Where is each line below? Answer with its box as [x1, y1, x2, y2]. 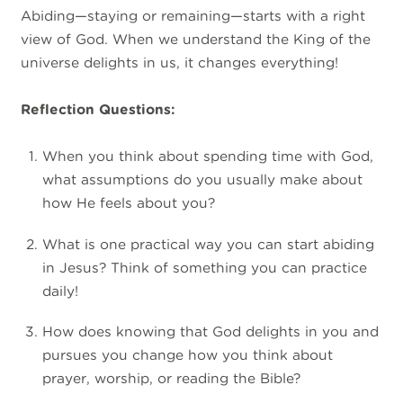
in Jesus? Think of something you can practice [41, 258, 367, 276]
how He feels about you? [41, 194, 219, 212]
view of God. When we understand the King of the [21, 30, 372, 48]
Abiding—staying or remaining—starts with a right [21, 6, 366, 24]
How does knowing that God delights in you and [41, 323, 379, 341]
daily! [41, 282, 83, 300]
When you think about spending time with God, [41, 148, 373, 166]
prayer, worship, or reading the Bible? [41, 370, 300, 388]
